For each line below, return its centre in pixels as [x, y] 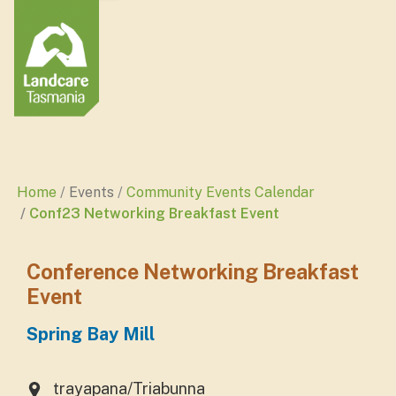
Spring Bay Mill [91, 334]
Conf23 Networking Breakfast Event [154, 213]
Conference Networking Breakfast [193, 272]
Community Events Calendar [221, 192]
